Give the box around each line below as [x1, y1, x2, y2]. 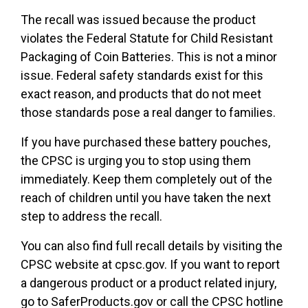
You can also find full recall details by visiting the [21, 239, 283, 254]
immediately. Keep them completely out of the [21, 172, 272, 187]
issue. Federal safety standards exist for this [21, 68, 263, 83]
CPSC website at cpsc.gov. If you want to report [21, 257, 280, 272]
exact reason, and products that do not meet [21, 87, 261, 102]
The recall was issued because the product [21, 12, 256, 27]
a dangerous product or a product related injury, [21, 276, 276, 291]
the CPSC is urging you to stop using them [21, 153, 251, 168]
